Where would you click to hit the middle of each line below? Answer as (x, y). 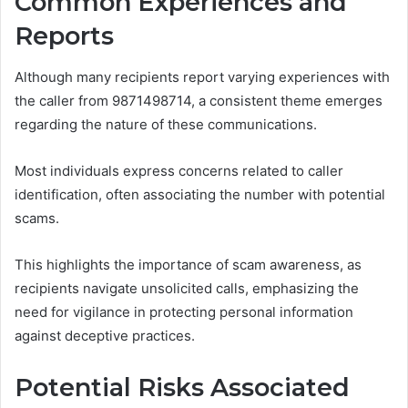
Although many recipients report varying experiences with (202, 76)
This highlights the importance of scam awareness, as (188, 264)
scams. (37, 218)
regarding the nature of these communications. (166, 124)
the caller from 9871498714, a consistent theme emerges (199, 100)
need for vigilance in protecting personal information (184, 311)
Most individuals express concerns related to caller (179, 170)
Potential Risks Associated (182, 387)
